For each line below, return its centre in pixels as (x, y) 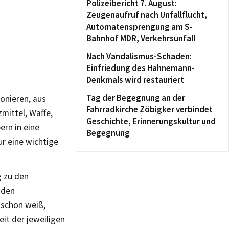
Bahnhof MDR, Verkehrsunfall (141, 38)
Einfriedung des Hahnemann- (141, 68)
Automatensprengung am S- (140, 27)
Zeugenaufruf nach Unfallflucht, (147, 15)
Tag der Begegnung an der (136, 98)
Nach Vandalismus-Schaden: (139, 56)
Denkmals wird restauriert (135, 80)
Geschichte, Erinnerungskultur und (151, 121)
